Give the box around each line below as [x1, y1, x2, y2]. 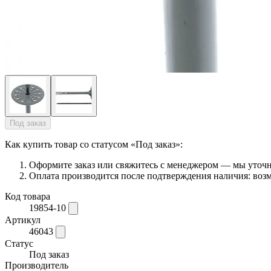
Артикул [5, 214, 41, 225]
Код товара [5, 191, 50, 201]
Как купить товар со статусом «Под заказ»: [5, 139, 183, 149]
